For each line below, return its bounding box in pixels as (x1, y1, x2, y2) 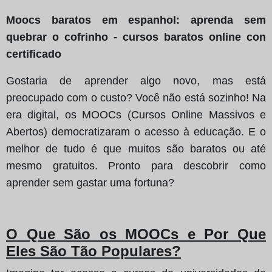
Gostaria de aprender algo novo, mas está (6, 74, 266, 87)
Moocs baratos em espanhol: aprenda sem (6, 13, 266, 26)
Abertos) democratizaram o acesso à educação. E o (6, 125, 266, 138)
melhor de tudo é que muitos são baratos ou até (6, 142, 266, 155)
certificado (6, 47, 61, 60)
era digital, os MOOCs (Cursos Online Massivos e (6, 108, 266, 121)
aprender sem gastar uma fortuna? (6, 176, 174, 189)
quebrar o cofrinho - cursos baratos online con (6, 30, 266, 43)
